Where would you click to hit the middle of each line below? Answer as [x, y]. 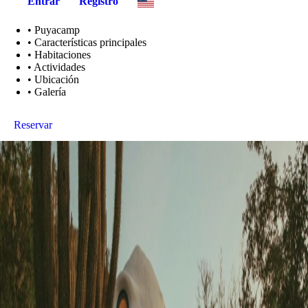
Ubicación [57, 79]
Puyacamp [57, 30]
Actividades [59, 67]
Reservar [33, 124]
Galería [50, 91]
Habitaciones [63, 54]
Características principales [90, 42]
